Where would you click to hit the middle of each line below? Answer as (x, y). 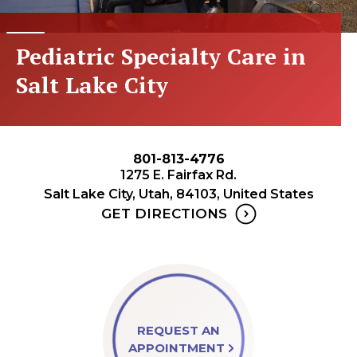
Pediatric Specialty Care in (161, 56)
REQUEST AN (178, 330)
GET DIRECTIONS (164, 214)
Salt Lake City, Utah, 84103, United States (178, 194)
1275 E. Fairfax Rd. (178, 175)
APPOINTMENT (176, 348)
